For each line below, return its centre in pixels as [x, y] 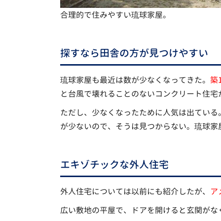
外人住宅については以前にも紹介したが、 [135, 191]
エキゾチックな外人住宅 [114, 164]
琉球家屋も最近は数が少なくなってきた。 [135, 80]
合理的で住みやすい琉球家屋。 [115, 15]
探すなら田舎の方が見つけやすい [134, 53]
